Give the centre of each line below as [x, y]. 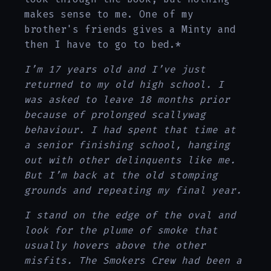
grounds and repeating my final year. [133, 191]
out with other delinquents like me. [130, 160]
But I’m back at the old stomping [121, 175]
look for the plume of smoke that [121, 230]
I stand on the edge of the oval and [130, 215]
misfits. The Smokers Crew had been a [133, 261]
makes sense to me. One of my [109, 15]
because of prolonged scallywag [115, 115]
